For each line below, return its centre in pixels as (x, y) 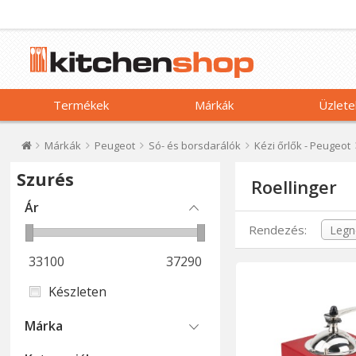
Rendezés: (278, 230)
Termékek (81, 105)
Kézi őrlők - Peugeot (303, 145)
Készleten (78, 292)
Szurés (46, 180)
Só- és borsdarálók (195, 145)
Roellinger (294, 186)
